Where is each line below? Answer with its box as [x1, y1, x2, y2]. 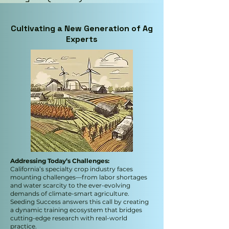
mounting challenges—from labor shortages [10, 173, 147, 181]
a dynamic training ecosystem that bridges [10, 206, 142, 214]
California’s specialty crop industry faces [10, 165, 133, 173]
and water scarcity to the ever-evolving [10, 181, 130, 189]
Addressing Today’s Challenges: [10, 157, 109, 165]
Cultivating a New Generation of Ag [11, 23, 153, 34]
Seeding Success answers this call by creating [10, 198, 149, 205]
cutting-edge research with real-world [10, 214, 127, 222]
